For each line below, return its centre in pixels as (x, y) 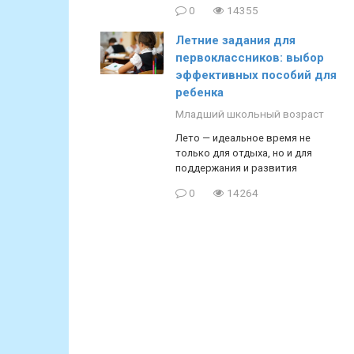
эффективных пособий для (256, 75)
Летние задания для (235, 41)
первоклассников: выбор (250, 58)
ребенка (200, 93)
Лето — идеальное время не (243, 138)
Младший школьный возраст (250, 114)
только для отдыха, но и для (244, 153)
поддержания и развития (236, 168)
